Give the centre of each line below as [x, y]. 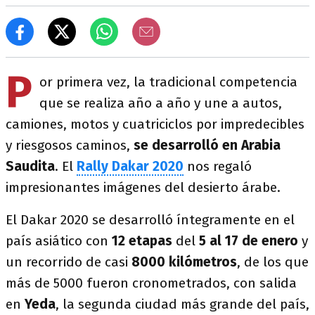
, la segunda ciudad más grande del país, [182, 304]
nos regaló [218, 166]
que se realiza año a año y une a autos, [161, 103]
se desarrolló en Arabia [207, 145]
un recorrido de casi [69, 262]
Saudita [30, 166]
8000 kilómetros [184, 262]
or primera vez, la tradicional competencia [168, 82]
